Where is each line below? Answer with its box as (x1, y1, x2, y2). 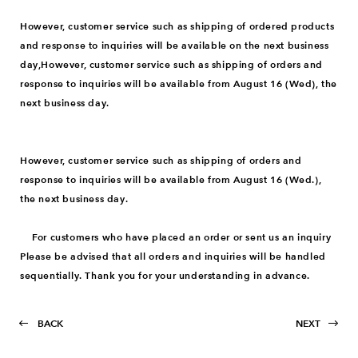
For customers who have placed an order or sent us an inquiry (20, 230, 332, 243)
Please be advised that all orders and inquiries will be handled (20, 249, 326, 262)
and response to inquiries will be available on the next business (20, 38, 329, 51)
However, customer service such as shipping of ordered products (20, 19, 335, 32)
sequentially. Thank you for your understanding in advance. (20, 268, 310, 281)
